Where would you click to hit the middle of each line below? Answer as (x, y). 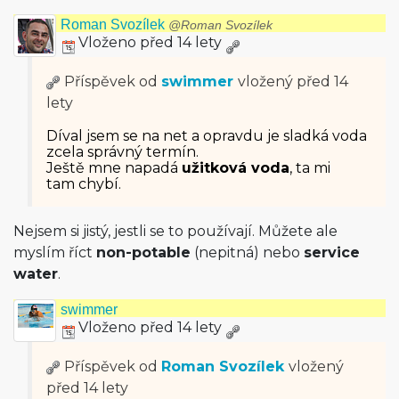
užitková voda (236, 168)
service (332, 252)
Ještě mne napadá (114, 168)
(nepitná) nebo (247, 252)
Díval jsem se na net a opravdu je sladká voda (207, 136)
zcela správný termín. (122, 152)
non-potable (143, 252)
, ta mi (310, 168)
